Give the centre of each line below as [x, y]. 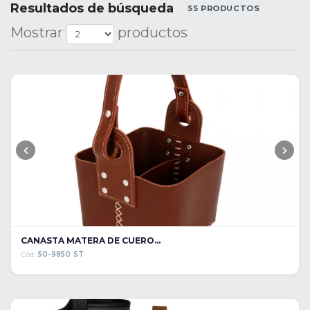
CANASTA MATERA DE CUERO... [91, 240]
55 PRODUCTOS [224, 8]
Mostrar [38, 32]
